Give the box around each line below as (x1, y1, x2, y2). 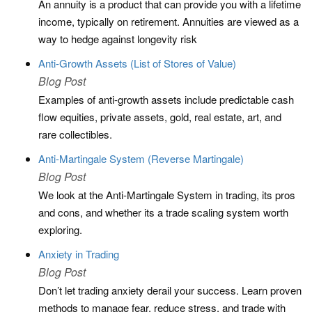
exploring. (38, 222, 82, 237)
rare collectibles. (38, 127, 112, 141)
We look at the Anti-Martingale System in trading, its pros (38, 187, 295, 202)
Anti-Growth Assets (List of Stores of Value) (38, 56, 236, 70)
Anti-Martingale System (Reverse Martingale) (38, 151, 244, 166)
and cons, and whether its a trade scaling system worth (38, 205, 288, 219)
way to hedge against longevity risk (38, 31, 197, 46)
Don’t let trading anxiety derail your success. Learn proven (38, 283, 302, 297)
